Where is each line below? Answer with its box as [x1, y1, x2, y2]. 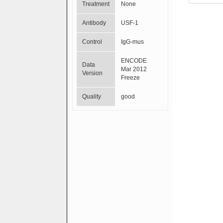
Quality [82, 93, 102, 100]
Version [82, 69, 103, 77]
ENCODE [121, 57, 147, 64]
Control [82, 38, 103, 45]
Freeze [121, 74, 140, 81]
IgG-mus [121, 38, 144, 45]
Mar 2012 [121, 65, 147, 73]
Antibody [82, 19, 107, 26]
